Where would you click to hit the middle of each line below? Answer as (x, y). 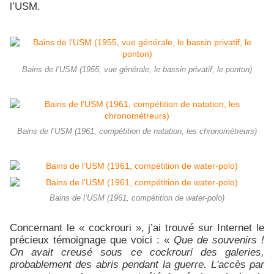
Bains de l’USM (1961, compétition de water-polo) (137, 198)
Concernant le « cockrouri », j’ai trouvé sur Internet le (137, 227)
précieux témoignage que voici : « (92, 239)
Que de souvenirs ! (219, 239)
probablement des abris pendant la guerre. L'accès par (137, 264)
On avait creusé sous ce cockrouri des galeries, (137, 252)
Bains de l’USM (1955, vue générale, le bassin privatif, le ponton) (137, 69)
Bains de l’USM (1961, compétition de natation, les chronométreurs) (137, 131)
